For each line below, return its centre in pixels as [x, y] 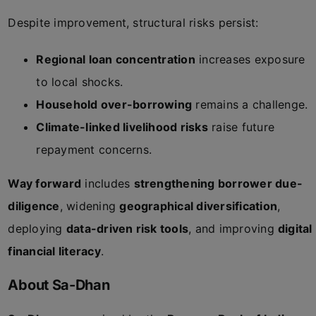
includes [108, 183]
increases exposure [250, 59]
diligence [34, 206]
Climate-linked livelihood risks [122, 127]
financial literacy [54, 251]
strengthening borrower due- [218, 183]
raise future [241, 127]
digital [295, 229]
